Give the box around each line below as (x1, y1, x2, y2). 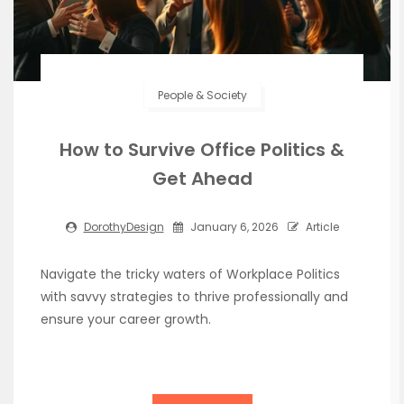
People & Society (157, 87, 247, 103)
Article (302, 218, 339, 234)
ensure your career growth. (41, 309, 211, 328)
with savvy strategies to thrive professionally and (41, 287, 348, 306)
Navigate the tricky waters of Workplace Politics (41, 264, 340, 283)
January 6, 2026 (187, 218, 279, 234)
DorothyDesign (83, 218, 164, 234)
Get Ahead (151, 165, 252, 191)
